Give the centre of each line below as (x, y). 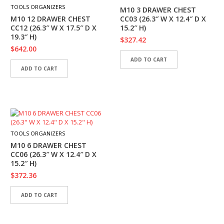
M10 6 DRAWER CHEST (48, 145)
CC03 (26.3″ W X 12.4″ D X (163, 19)
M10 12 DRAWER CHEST (50, 19)
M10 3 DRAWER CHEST (158, 10)
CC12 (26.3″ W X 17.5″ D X (53, 28)
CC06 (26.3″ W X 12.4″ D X (53, 154)
